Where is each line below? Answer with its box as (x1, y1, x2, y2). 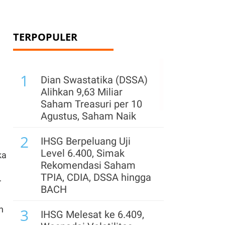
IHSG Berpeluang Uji (41, 135, 131, 147)
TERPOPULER (13, 30, 77, 44)
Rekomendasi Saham (41, 159, 136, 171)
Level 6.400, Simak (41, 147, 125, 159)
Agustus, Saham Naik (41, 110, 136, 122)
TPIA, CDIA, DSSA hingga (41, 171, 151, 183)
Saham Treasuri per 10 (41, 98, 142, 110)
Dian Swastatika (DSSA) (41, 74, 148, 86)
